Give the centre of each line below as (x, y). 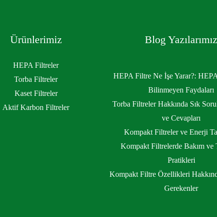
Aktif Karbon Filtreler (36, 107)
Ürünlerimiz (36, 39)
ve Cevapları (181, 118)
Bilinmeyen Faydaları (181, 90)
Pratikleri (181, 160)
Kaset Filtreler (36, 93)
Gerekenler (181, 188)
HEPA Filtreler (36, 65)
